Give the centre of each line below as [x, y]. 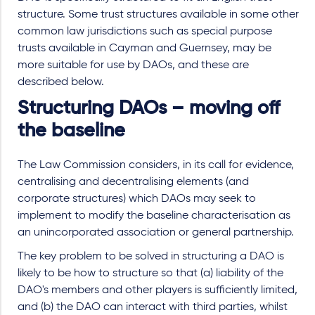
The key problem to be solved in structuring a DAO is [151, 256]
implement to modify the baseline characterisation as [154, 216]
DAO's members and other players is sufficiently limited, [157, 290]
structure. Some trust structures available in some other [158, 14]
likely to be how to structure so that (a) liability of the [150, 273]
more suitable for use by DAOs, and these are [133, 65]
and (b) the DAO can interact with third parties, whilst [153, 307]
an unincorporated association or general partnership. [156, 232]
